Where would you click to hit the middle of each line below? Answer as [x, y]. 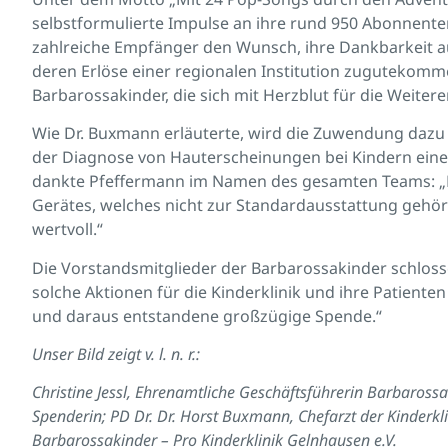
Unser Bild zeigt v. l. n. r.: [116, 354]
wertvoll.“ [67, 229]
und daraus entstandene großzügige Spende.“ [207, 315]
